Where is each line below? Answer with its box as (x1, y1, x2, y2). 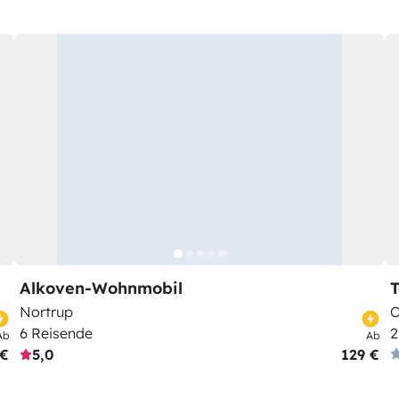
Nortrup (20, 303, 73, 321)
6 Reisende (20, 324, 93, 342)
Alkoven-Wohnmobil (20, 278, 183, 298)
